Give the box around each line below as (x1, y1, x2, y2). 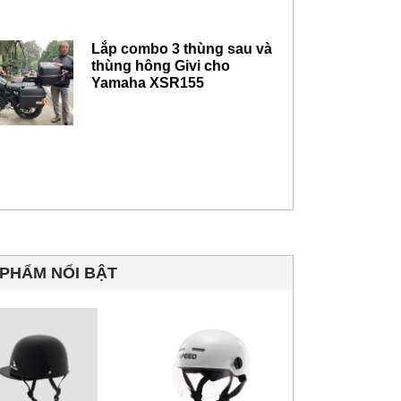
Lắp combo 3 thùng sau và (91, 41, 273, 57)
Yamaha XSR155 (91, 75, 205, 91)
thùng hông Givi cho (91, 58, 231, 74)
